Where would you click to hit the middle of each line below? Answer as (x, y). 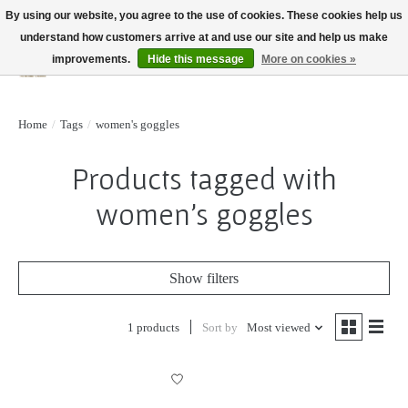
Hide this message (196, 59)
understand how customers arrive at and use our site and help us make (204, 37)
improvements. (92, 59)
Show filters (204, 278)
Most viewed (278, 327)
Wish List (326, 71)
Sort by (219, 327)
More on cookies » (309, 59)
